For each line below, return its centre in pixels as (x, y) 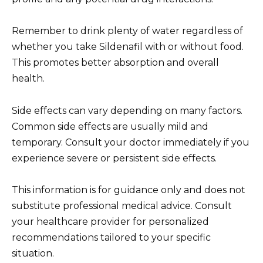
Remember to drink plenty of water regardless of (127, 31)
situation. (33, 253)
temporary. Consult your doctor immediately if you (131, 142)
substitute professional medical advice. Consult (122, 205)
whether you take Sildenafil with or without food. (128, 47)
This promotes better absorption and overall (115, 63)
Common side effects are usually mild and (110, 126)
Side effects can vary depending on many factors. (127, 110)
